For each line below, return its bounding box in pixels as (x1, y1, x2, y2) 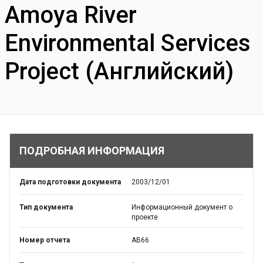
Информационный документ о (131, 203, 232, 211)
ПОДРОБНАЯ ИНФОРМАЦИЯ (19, 144, 164, 157)
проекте (131, 213, 158, 221)
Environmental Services (5, 29, 251, 57)
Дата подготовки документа (19, 178, 121, 186)
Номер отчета (19, 236, 70, 244)
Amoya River (5, 1, 137, 29)
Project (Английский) (5, 58, 234, 85)
